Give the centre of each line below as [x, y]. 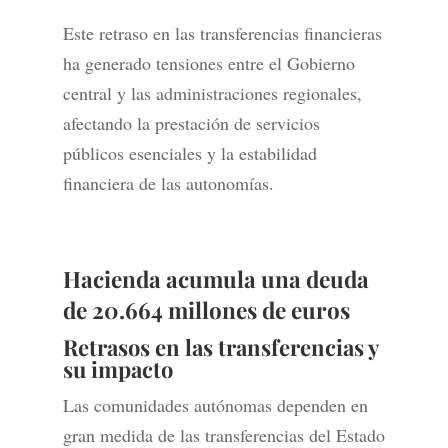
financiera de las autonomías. [168, 183]
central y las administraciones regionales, [212, 93]
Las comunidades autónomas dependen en [215, 405]
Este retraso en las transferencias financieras [222, 33]
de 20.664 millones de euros [206, 310]
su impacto [117, 369]
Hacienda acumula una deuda [215, 279]
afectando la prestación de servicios [191, 123]
